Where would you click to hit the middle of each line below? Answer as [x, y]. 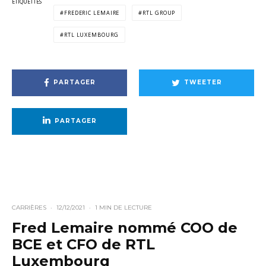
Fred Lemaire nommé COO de [125, 227]
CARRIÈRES [29, 207]
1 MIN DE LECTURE [123, 207]
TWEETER [203, 83]
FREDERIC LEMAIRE [92, 12]
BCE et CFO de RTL [83, 244]
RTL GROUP [159, 12]
